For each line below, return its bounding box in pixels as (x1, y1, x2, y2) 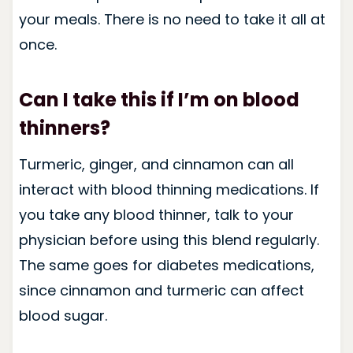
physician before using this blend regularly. (18, 229, 319, 250)
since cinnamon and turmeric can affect (18, 280, 304, 300)
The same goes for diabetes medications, (18, 255, 314, 275)
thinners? (18, 114, 110, 141)
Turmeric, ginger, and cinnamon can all (18, 154, 294, 174)
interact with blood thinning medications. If (18, 179, 319, 199)
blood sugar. (18, 305, 107, 325)
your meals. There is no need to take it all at (18, 9, 325, 29)
